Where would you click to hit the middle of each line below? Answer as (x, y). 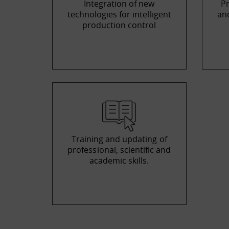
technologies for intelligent (119, 14)
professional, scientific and (119, 150)
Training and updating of (119, 139)
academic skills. (119, 161)
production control (119, 25)
